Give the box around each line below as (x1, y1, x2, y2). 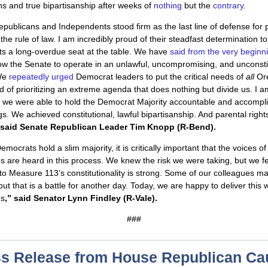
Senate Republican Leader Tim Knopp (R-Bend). (20, 121, 216, 132)
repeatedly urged (9, 71, 74, 81)
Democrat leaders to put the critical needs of (74, 71, 246, 81)
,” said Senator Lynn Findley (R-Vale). (5, 193, 157, 203)
